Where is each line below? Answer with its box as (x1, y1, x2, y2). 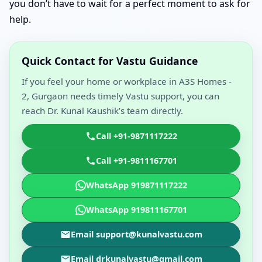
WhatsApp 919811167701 (85, 204, 187, 216)
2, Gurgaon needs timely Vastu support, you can (22, 90, 219, 102)
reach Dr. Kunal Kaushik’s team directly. (22, 105, 183, 117)
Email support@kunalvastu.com (70, 229, 202, 240)
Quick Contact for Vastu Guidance (22, 54, 198, 68)
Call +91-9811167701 (95, 155, 177, 167)
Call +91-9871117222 (95, 130, 177, 142)
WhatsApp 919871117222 (85, 180, 187, 191)
